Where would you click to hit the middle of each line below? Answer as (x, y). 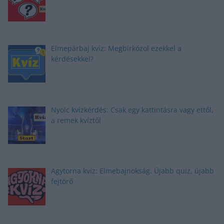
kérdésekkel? (72, 59)
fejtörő (62, 181)
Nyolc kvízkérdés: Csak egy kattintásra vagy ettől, (132, 109)
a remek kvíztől (76, 120)
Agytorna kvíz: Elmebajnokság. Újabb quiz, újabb (132, 171)
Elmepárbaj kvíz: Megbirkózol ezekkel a (116, 48)
